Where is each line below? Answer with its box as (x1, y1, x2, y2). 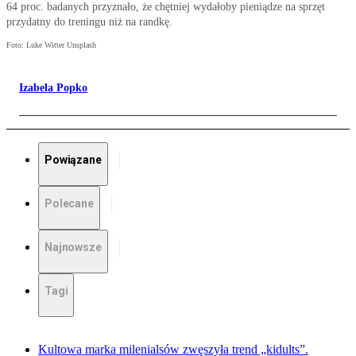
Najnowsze (44, 241, 102, 254)
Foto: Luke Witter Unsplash (6, 41, 96, 50)
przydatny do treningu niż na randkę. (6, 16, 172, 29)
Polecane (44, 197, 94, 211)
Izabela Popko (19, 82, 87, 95)
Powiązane (44, 153, 102, 167)
